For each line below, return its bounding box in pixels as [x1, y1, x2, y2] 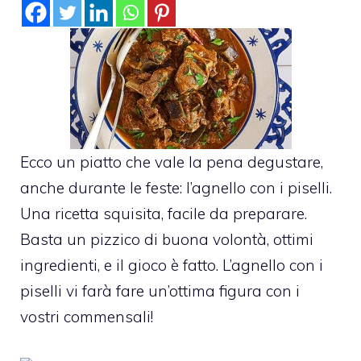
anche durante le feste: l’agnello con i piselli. [20, 177, 332, 197]
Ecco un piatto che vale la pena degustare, [20, 151, 323, 172]
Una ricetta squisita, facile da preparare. [20, 203, 307, 223]
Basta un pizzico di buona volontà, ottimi [20, 229, 313, 249]
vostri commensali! [20, 306, 153, 326]
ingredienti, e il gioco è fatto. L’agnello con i [20, 255, 323, 275]
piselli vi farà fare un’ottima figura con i [20, 280, 300, 301]
